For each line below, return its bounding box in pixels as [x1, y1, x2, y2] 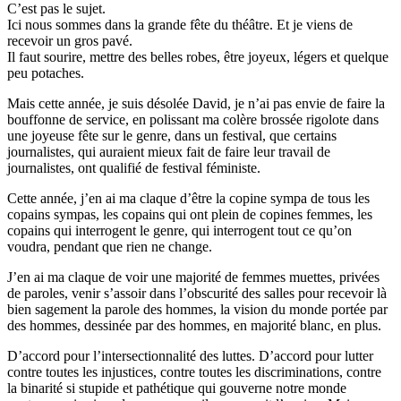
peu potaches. [7, 64, 84, 81]
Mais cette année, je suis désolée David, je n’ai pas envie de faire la [7, 95, 385, 111]
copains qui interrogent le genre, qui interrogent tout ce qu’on [7, 222, 352, 238]
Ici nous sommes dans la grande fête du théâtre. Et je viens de [7, 16, 353, 32]
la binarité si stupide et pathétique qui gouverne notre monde [7, 380, 346, 396]
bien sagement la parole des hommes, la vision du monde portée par [7, 301, 388, 317]
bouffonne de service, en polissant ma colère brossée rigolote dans [7, 111, 379, 127]
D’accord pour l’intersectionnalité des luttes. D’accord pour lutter [7, 347, 373, 363]
